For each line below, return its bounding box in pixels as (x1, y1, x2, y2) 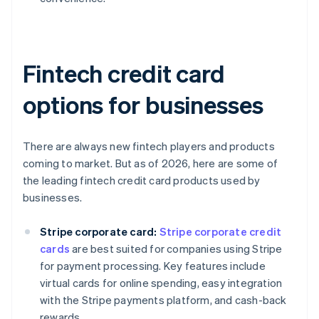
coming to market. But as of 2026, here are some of (23, 156, 278, 171)
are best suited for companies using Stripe (70, 241, 283, 256)
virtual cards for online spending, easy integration (40, 276, 283, 291)
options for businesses (23, 89, 263, 120)
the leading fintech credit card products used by (23, 173, 261, 188)
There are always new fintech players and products (23, 139, 275, 154)
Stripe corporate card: (40, 224, 157, 239)
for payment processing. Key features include (40, 258, 266, 273)
